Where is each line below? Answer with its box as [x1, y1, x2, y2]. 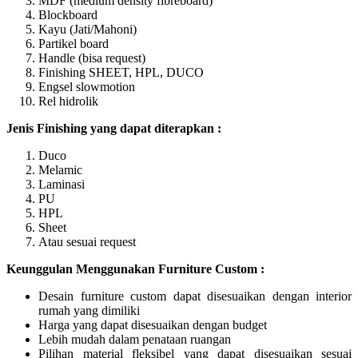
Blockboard [38, 7, 97, 22]
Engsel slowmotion [38, 79, 135, 93]
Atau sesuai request [38, 234, 136, 249]
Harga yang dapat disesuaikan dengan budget [38, 317, 267, 332]
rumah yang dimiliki [38, 303, 140, 317]
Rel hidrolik [38, 93, 98, 108]
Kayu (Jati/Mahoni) [38, 22, 137, 36]
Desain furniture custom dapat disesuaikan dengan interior [38, 288, 352, 303]
